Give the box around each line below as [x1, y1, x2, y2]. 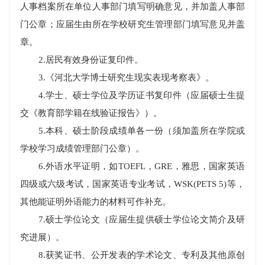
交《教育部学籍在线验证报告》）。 [20, 108, 162, 118]
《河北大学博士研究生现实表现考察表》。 [45, 72, 214, 83]
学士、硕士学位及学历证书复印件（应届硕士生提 [45, 90, 245, 101]
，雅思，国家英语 [172, 161, 245, 172]
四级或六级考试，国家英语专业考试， [20, 179, 174, 189]
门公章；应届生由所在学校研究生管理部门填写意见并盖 [20, 19, 245, 30]
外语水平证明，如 [45, 161, 118, 172]
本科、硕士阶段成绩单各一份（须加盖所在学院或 [45, 125, 245, 136]
